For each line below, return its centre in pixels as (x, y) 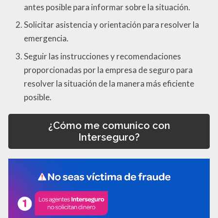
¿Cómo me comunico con (109, 125)
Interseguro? (109, 137)
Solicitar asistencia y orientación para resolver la (111, 25)
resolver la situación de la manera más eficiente (109, 83)
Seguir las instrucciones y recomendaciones (102, 56)
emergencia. (46, 38)
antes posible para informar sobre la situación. (107, 7)
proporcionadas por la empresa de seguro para (108, 70)
